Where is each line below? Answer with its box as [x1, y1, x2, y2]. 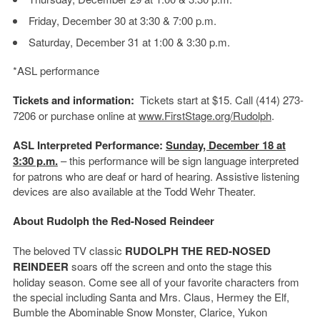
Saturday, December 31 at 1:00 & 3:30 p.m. [28, 34, 230, 49]
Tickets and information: [12, 91, 140, 108]
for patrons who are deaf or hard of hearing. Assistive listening [12, 168, 299, 184]
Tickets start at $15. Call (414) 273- [139, 91, 304, 107]
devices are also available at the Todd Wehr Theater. [12, 183, 256, 199]
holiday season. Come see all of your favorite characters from [12, 274, 299, 289]
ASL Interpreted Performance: [12, 136, 166, 153]
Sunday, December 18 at [165, 136, 286, 153]
